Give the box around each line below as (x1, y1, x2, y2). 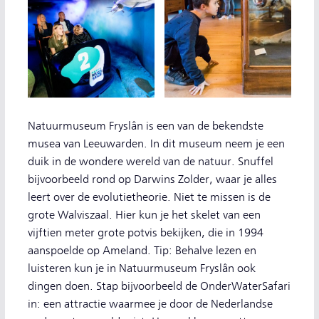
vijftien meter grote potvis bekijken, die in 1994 (28, 226, 263, 239)
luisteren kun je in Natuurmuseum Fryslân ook (28, 262, 256, 275)
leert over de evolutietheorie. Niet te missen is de (28, 191, 271, 204)
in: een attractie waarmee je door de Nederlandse (28, 298, 273, 310)
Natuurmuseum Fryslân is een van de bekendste (28, 120, 263, 132)
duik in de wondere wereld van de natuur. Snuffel (28, 155, 273, 168)
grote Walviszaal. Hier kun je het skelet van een (28, 209, 261, 221)
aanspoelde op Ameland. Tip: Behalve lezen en (28, 244, 256, 257)
